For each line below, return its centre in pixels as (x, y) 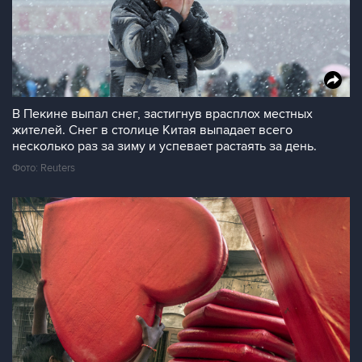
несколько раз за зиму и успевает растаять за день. (164, 146)
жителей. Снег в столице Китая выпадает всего (152, 130)
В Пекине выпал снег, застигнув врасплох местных (162, 114)
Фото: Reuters (44, 168)
